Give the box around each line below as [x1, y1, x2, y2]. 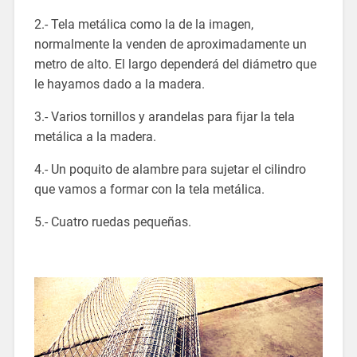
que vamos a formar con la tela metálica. [33, 181, 265, 197]
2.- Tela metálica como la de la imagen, [33, 16, 253, 32]
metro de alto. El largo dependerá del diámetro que [33, 56, 316, 72]
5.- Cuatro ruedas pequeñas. [33, 214, 191, 229]
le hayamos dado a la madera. [33, 76, 205, 92]
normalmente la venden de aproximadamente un [33, 36, 307, 52]
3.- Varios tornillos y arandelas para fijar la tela [33, 108, 295, 124]
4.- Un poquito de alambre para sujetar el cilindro [33, 161, 306, 177]
